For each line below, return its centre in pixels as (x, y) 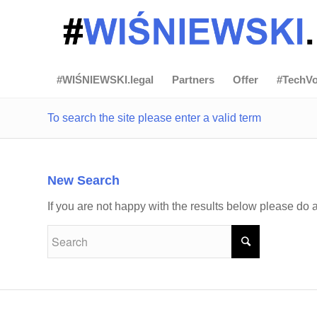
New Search (83, 180)
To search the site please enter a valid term (154, 118)
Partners (193, 80)
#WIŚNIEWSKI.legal (105, 80)
